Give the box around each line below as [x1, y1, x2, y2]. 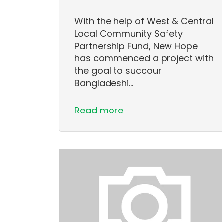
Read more [74, 104, 124, 116]
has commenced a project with [74, 52, 214, 64]
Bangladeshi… [74, 76, 134, 89]
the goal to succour [74, 64, 162, 77]
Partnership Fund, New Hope [74, 39, 198, 52]
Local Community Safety [74, 27, 183, 40]
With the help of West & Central [74, 14, 214, 27]
